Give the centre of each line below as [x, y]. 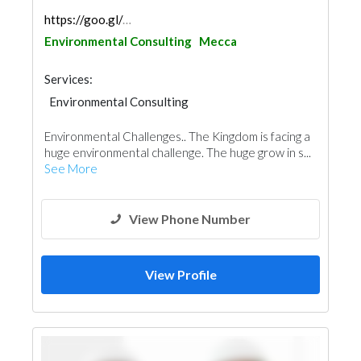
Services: [68, 79]
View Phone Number [190, 219]
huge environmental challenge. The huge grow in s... [178, 152]
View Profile [180, 274]
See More [71, 168]
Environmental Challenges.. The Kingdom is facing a [177, 136]
